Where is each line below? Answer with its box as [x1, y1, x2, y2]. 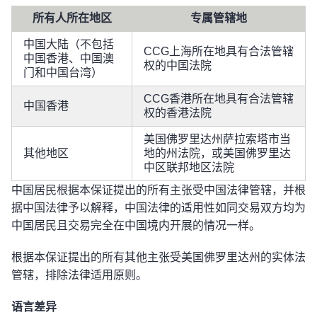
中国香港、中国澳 [23, 52, 114, 64]
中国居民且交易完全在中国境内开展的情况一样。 [11, 219, 260, 231]
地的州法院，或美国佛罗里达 [144, 147, 291, 159]
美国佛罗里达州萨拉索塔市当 [144, 133, 291, 145]
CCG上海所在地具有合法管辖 [144, 45, 294, 57]
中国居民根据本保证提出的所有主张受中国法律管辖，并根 [11, 184, 306, 196]
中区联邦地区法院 [144, 161, 234, 173]
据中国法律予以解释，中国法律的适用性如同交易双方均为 [11, 202, 306, 214]
